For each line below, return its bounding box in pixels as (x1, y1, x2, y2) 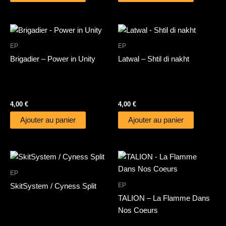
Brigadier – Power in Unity (10, 55, 95, 64)
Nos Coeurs (118, 206, 158, 214)
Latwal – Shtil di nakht (118, 55, 189, 64)
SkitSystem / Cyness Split (10, 182, 96, 190)
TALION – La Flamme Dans (118, 194, 210, 202)
